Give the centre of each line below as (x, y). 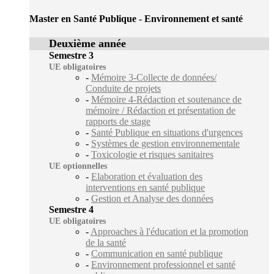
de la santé (106, 243)
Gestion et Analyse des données (152, 199)
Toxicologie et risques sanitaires (152, 155)
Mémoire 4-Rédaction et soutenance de (166, 100)
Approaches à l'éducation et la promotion (169, 232)
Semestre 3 (71, 56)
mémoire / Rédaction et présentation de (161, 111)
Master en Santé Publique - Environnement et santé (136, 19)
